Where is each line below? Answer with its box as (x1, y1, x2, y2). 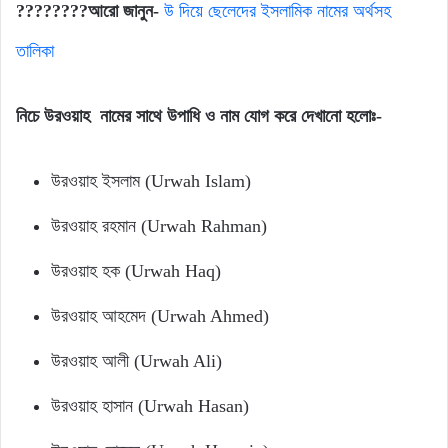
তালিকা (16, 40, 54, 61)
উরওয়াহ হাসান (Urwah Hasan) (51, 395, 249, 416)
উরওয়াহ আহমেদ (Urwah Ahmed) (51, 305, 269, 326)
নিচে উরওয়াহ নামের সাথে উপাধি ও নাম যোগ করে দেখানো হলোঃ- (16, 105, 382, 126)
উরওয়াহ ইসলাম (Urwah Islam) (51, 170, 251, 191)
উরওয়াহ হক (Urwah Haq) (51, 260, 221, 281)
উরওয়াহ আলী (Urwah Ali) (51, 350, 222, 371)
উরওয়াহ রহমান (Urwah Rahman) (51, 215, 267, 236)
